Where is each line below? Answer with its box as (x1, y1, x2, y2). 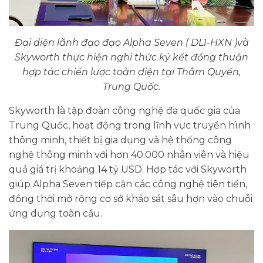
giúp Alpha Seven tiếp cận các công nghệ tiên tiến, (9, 178, 247, 190)
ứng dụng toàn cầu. (9, 208, 102, 220)
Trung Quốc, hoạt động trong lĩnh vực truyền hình (9, 120, 251, 131)
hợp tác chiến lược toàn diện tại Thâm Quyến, (22, 66, 241, 78)
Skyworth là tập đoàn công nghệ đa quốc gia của (9, 105, 240, 117)
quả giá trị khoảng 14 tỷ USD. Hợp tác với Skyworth (9, 164, 247, 176)
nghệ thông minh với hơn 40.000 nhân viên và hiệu (9, 149, 249, 161)
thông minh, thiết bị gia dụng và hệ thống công (9, 134, 232, 146)
